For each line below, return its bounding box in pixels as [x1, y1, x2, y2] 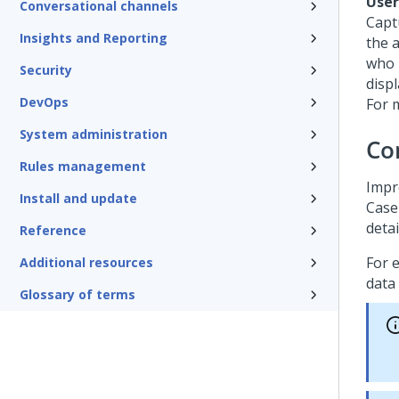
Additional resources [20, 254, 153, 271]
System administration [20, 126, 167, 142]
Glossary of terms [20, 286, 135, 303]
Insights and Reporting [20, 29, 167, 46]
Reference [20, 222, 86, 239]
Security [20, 61, 72, 78]
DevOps [20, 94, 69, 110]
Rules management [20, 158, 146, 175]
